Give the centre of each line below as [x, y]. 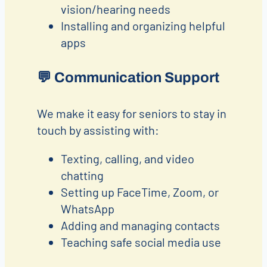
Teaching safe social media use [141, 242]
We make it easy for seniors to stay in [131, 113]
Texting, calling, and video [127, 158]
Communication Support [136, 77]
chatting [82, 175]
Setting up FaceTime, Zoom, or [139, 192]
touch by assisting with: [98, 130]
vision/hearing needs [115, 9]
